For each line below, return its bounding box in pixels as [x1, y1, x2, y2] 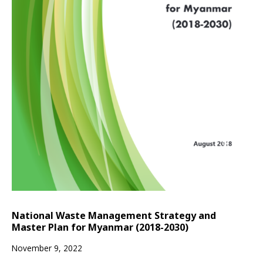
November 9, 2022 [12, 242, 82, 254]
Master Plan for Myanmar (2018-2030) [12, 221, 188, 234]
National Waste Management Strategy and [12, 209, 216, 222]
